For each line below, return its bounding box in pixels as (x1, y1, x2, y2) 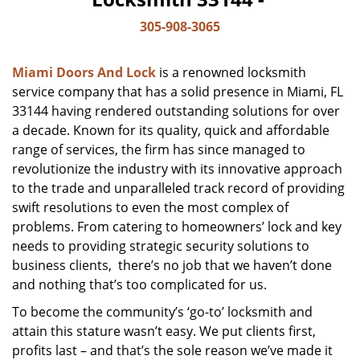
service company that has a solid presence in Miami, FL (12, 83, 343, 100)
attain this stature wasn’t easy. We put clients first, (12, 322, 316, 340)
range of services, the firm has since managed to (12, 141, 305, 158)
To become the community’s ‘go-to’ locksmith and (12, 303, 313, 321)
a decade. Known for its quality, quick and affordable (12, 121, 329, 139)
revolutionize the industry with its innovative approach (12, 160, 342, 178)
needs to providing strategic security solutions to (12, 237, 309, 255)
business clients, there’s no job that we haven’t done (12, 256, 332, 274)
